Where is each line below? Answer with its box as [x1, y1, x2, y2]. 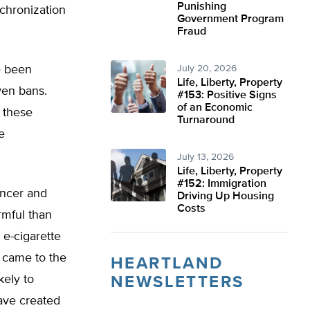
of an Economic [177, 102, 253, 113]
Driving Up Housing [177, 191, 274, 202]
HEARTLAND [111, 255, 224, 272]
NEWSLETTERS [111, 274, 244, 291]
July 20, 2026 [177, 64, 237, 73]
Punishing [177, 1, 226, 12]
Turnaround [177, 115, 235, 126]
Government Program [177, 14, 284, 25]
